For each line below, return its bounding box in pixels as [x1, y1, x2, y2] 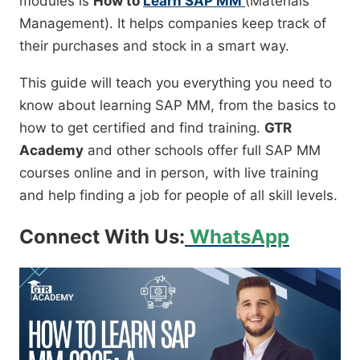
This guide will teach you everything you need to [19, 75, 332, 92]
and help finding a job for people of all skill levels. [19, 187, 337, 204]
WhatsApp [185, 225, 289, 249]
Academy [19, 142, 84, 159]
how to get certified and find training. [19, 120, 264, 137]
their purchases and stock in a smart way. [19, 38, 289, 55]
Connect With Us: [19, 225, 185, 249]
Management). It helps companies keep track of [19, 15, 326, 32]
